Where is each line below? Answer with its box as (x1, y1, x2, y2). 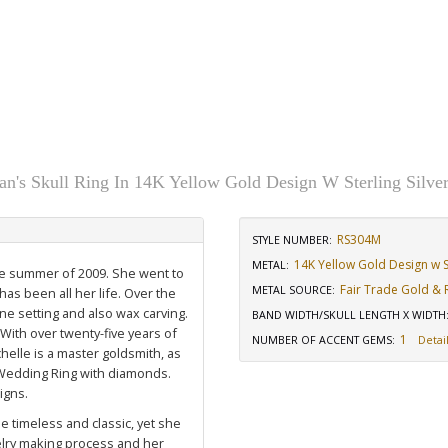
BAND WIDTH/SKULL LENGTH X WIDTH (252, 308, 446, 322)
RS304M (337, 231, 381, 248)
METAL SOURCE (252, 283, 332, 297)
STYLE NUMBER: (252, 233, 332, 247)
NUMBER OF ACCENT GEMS (252, 333, 392, 347)
